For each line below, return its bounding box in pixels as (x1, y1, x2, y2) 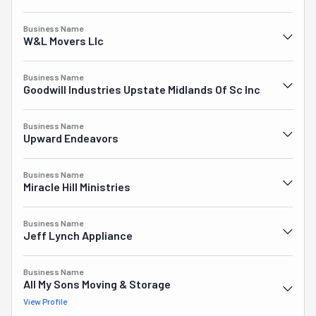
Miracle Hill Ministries (23, 180, 130, 193)
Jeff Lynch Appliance (23, 229, 133, 242)
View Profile (23, 296, 67, 306)
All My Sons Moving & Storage (23, 277, 171, 291)
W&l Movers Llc (23, 34, 104, 47)
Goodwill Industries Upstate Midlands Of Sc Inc (23, 83, 260, 96)
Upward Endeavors (23, 131, 119, 145)
